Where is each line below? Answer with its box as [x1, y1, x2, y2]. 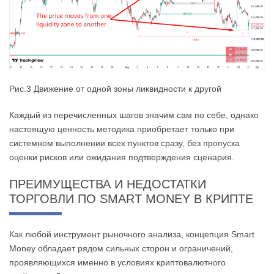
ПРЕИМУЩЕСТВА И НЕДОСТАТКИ [9, 177, 206, 191]
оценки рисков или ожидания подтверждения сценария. [9, 152, 234, 163]
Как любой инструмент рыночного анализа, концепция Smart [9, 229, 254, 240]
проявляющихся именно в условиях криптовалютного [9, 257, 226, 268]
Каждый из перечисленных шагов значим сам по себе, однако [9, 110, 259, 120]
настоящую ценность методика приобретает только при [9, 124, 234, 135]
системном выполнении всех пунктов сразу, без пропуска [9, 138, 240, 149]
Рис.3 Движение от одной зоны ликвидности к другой [9, 84, 221, 94]
